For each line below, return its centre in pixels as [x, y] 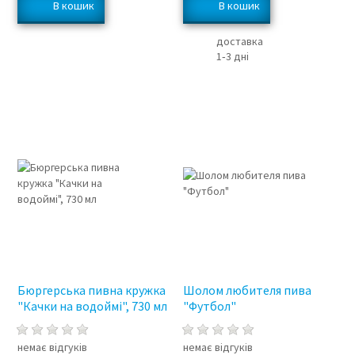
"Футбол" [210, 306]
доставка [240, 41]
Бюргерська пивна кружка [91, 290]
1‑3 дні [233, 56]
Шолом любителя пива [248, 290]
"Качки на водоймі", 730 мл [92, 306]
